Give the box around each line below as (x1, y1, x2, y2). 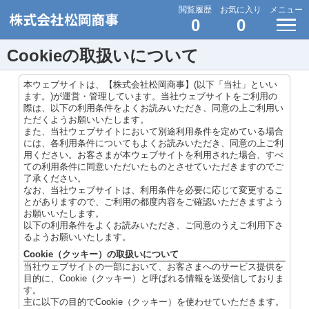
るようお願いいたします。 (23, 231, 131, 242)
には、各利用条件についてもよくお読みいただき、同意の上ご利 (23, 137, 283, 148)
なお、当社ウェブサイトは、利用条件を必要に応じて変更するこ (23, 184, 283, 195)
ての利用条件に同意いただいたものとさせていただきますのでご (23, 161, 283, 172)
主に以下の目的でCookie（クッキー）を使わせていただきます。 (23, 296, 284, 307)
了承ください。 (23, 172, 86, 183)
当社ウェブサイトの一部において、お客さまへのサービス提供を (23, 261, 283, 272)
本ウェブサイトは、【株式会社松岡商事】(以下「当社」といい (23, 79, 277, 90)
